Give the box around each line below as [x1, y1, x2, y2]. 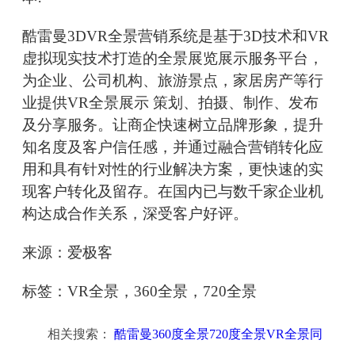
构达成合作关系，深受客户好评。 [22, 205, 248, 223]
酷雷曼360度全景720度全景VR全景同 [114, 327, 323, 342]
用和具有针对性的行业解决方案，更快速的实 [22, 161, 323, 178]
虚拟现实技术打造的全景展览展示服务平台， [22, 50, 323, 67]
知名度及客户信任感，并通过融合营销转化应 [22, 139, 323, 156]
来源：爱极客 [22, 244, 113, 261]
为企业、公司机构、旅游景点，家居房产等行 [22, 72, 323, 90]
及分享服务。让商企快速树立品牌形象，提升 [22, 116, 323, 134]
